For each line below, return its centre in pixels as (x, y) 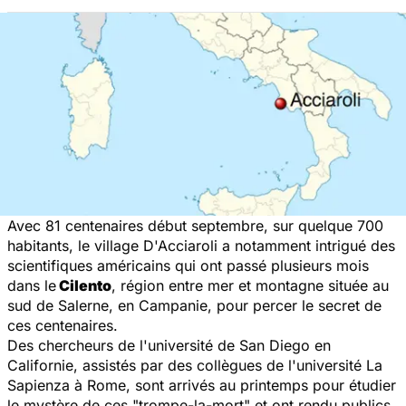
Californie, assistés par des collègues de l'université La (195, 365)
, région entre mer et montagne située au (250, 285)
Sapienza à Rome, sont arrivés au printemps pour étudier (202, 385)
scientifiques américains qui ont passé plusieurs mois (188, 265)
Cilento (84, 285)
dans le (32, 285)
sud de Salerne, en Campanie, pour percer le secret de (194, 305)
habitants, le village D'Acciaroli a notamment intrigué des (201, 245)
